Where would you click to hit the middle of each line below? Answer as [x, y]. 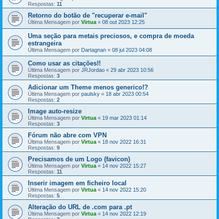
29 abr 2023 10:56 [132, 70]
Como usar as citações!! [64, 63]
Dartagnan [94, 50]
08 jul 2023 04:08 [132, 50]
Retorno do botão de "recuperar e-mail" [88, 15]
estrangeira [45, 43]
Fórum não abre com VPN [67, 135]
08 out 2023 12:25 [123, 22]
